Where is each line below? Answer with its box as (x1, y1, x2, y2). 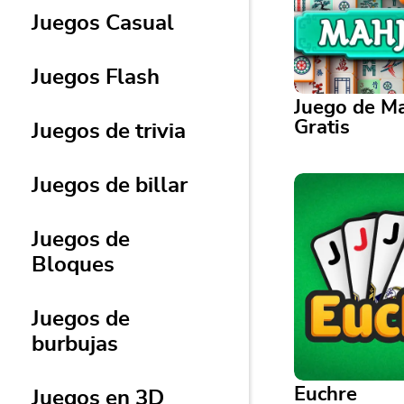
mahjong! (308, 230, 360, 243)
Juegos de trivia (32, 121, 186, 142)
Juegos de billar (32, 175, 188, 197)
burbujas (32, 334, 118, 355)
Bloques (32, 254, 115, 276)
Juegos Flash (32, 67, 160, 88)
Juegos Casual (32, 13, 174, 34)
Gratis (294, 117, 350, 137)
